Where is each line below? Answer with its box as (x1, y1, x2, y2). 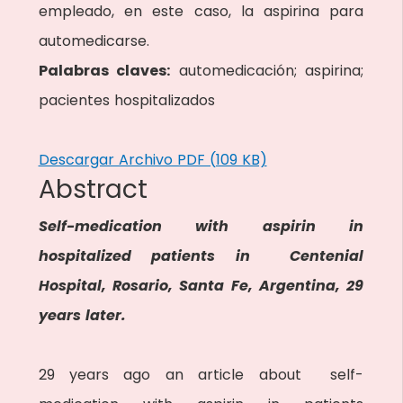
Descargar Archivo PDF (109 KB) (38, 149, 267, 170)
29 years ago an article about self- (38, 364, 364, 385)
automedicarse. (38, 31, 149, 51)
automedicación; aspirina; (170, 60, 364, 81)
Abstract (38, 172, 148, 207)
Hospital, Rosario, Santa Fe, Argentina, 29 (38, 275, 364, 296)
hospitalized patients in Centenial (38, 246, 364, 266)
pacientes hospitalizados (38, 90, 215, 111)
